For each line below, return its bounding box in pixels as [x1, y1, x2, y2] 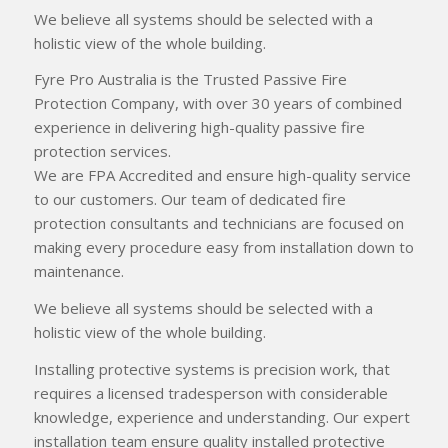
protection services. [34, 141, 171, 162]
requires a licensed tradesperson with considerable [34, 382, 388, 403]
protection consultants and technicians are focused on [34, 213, 404, 234]
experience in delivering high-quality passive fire [34, 117, 365, 138]
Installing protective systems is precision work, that [34, 358, 390, 379]
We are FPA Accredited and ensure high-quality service [34, 165, 411, 186]
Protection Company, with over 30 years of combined [34, 93, 402, 114]
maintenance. [34, 261, 124, 282]
